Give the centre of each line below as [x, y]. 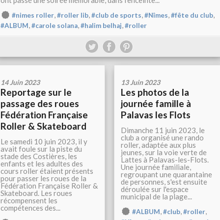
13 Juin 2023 [140, 82]
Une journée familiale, [156, 167]
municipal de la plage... [156, 196]
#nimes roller [33, 15]
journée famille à [156, 103]
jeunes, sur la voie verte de [164, 152]
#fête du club [192, 15]
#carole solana [55, 26]
